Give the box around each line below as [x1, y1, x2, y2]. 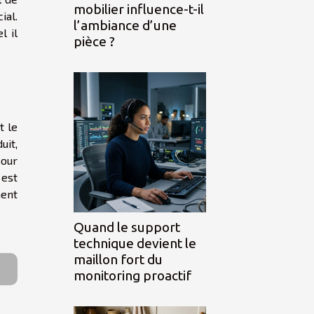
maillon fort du [74, 252, 163, 268]
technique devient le [74, 235, 196, 252]
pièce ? [74, 34, 115, 50]
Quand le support [74, 219, 180, 235]
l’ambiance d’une [74, 18, 177, 34]
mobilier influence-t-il [74, 1, 204, 18]
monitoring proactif [74, 268, 191, 284]
